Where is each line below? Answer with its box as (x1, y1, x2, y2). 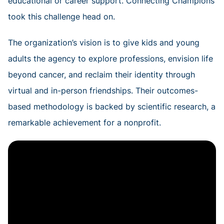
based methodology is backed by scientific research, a (8, 101, 215, 112)
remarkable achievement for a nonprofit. (8, 117, 161, 128)
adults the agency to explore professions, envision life (8, 53, 213, 64)
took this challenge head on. (8, 11, 115, 22)
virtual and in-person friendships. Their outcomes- (8, 85, 198, 96)
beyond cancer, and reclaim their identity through (8, 69, 195, 80)
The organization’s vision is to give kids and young (8, 37, 199, 48)
